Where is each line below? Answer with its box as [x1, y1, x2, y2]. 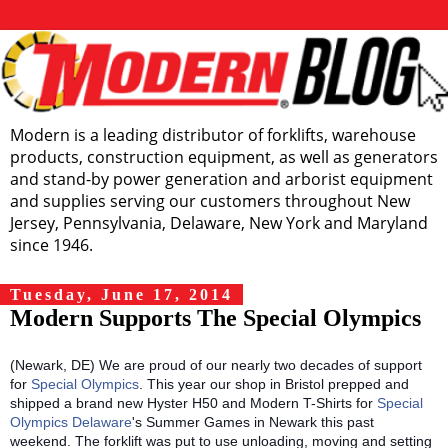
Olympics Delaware [10, 413, 132, 430]
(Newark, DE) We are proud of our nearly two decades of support [10, 356, 422, 373]
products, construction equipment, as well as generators [10, 146, 438, 168]
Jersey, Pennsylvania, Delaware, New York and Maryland [10, 212, 428, 234]
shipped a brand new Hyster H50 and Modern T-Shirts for [10, 394, 377, 411]
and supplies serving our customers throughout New [10, 190, 410, 212]
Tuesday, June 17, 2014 [10, 286, 233, 303]
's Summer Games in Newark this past [132, 413, 374, 430]
